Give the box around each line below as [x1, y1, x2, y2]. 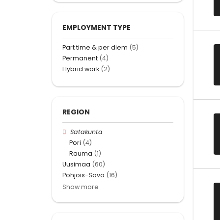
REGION [62, 107, 90, 117]
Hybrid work [62, 65, 99, 74]
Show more [62, 183, 99, 192]
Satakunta [70, 127, 103, 136]
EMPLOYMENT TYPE [62, 22, 131, 32]
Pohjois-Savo [62, 171, 105, 180]
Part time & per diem [62, 43, 128, 52]
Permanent [62, 54, 98, 63]
